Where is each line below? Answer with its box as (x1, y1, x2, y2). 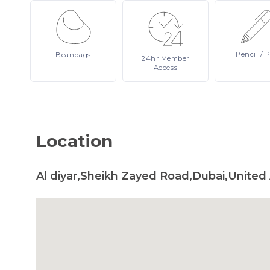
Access (153, 63, 178, 72)
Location (36, 131, 113, 151)
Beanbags (55, 51, 91, 59)
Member (160, 54, 190, 63)
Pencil (236, 50, 261, 58)
